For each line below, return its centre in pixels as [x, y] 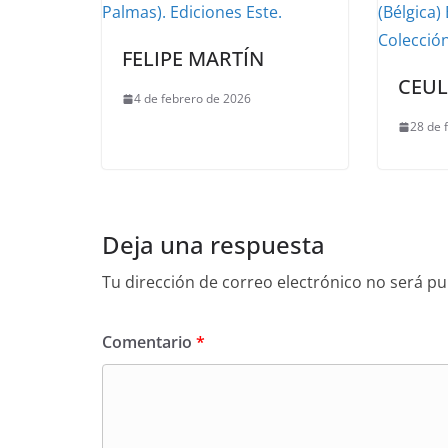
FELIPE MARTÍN [193, 59]
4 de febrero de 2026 [192, 99]
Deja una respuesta [213, 245]
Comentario [149, 342]
